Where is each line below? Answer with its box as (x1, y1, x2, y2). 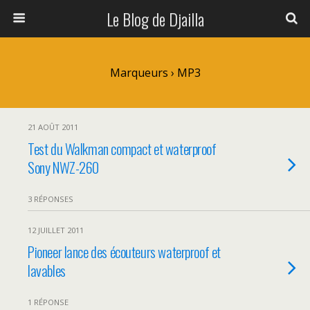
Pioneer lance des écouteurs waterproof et (28, 241, 221, 262)
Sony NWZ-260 (28, 156, 100, 178)
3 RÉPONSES (28, 194, 73, 204)
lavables (28, 259, 66, 281)
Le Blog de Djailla (106, 6, 204, 31)
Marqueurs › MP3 (109, 65, 201, 80)
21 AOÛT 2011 (28, 122, 78, 132)
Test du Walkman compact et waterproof (28, 138, 217, 159)
